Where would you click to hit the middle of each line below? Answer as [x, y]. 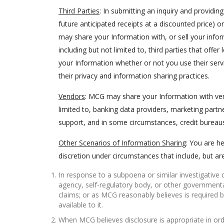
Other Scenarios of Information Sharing [122, 143]
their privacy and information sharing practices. [134, 76]
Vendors [72, 96]
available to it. [81, 205]
